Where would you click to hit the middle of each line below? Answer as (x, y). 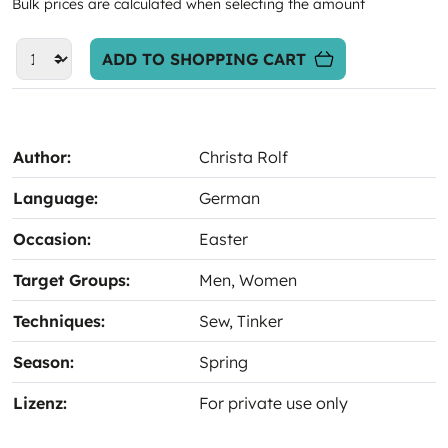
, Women (264, 280)
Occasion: (52, 239)
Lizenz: (40, 403)
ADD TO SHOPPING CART (204, 59)
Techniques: (59, 321)
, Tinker (256, 321)
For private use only (273, 403)
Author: (42, 157)
